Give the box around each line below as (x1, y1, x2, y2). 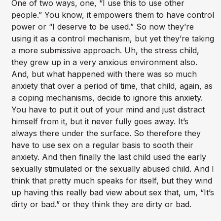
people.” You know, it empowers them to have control (11, 10, 214, 20)
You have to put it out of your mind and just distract (11, 105, 205, 115)
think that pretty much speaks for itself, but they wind (11, 176, 212, 186)
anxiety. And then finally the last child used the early (11, 152, 206, 162)
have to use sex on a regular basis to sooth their (11, 140, 193, 150)
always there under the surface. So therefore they (11, 128, 201, 139)
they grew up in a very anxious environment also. (11, 57, 197, 68)
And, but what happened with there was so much (11, 69, 197, 79)
